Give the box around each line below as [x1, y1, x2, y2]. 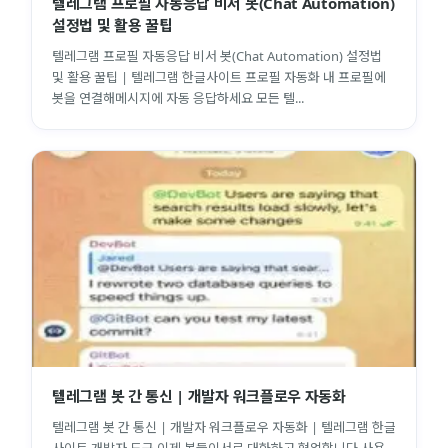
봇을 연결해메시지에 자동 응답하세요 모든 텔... [52, 88, 304, 107]
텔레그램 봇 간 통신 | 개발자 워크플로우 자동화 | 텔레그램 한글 [52, 417, 396, 436]
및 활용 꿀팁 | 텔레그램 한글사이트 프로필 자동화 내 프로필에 [52, 67, 386, 86]
